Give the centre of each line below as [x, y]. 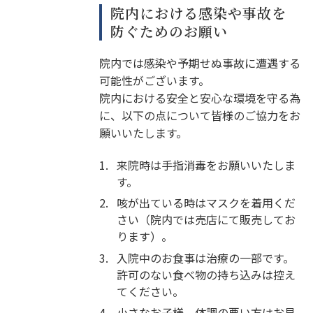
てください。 [151, 291]
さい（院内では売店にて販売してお [206, 220]
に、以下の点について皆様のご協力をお [199, 116]
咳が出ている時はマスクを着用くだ [206, 203]
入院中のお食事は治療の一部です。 [206, 257]
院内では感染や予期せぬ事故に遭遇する [199, 63]
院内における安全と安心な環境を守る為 [199, 98]
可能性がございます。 [154, 81]
